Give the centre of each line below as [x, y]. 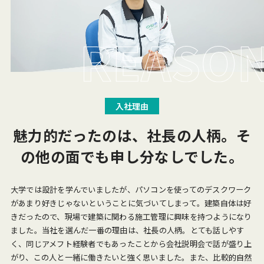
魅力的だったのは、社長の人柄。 [125, 135]
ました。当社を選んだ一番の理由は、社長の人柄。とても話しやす [127, 230]
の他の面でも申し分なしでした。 [132, 156]
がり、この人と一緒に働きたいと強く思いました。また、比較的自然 [131, 257]
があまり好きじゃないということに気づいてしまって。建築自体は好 [131, 203]
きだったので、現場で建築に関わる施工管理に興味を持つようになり [131, 216]
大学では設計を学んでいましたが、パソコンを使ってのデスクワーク [131, 189]
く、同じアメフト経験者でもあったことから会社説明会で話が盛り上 [131, 243]
